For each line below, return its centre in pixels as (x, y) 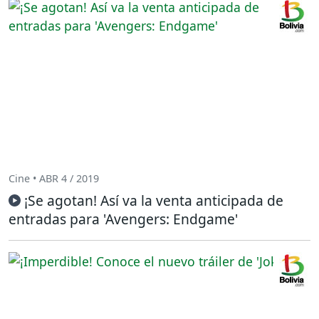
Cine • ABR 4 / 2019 (54, 178)
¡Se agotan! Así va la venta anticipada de (154, 200)
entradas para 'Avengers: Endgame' (123, 219)
